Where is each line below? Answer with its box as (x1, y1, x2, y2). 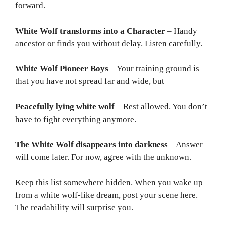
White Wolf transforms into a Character (15, 26, 165, 36)
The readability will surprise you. (15, 202, 133, 212)
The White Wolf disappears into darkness (15, 140, 168, 150)
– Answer (168, 140, 203, 150)
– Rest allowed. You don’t (115, 101, 207, 111)
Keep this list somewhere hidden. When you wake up (15, 177, 203, 187)
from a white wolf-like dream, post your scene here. (15, 190, 198, 200)
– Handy (165, 26, 197, 36)
